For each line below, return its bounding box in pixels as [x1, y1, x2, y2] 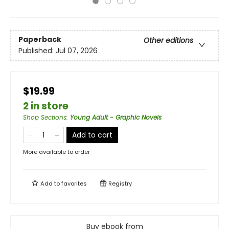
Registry [107, 179, 132, 188]
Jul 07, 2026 [56, 45, 98, 56]
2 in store [23, 99, 68, 113]
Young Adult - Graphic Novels [70, 113, 162, 122]
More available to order [23, 148, 90, 156]
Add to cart [72, 130, 112, 140]
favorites [61, 179, 87, 188]
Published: [18, 45, 56, 56]
